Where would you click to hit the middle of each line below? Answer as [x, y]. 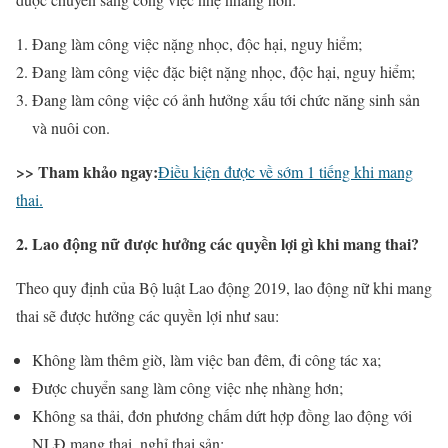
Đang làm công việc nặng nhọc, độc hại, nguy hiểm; [197, 44]
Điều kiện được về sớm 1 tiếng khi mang [285, 172]
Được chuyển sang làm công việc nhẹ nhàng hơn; [187, 388]
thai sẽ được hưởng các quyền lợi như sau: [147, 316]
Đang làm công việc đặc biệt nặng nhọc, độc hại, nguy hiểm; [223, 72]
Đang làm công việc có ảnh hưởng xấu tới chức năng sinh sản [226, 100]
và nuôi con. [71, 128]
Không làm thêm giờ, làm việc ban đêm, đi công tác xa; [206, 360]
